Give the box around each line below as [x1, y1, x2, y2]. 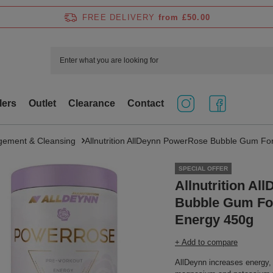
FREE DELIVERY [82, 12, 155, 22]
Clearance [68, 98, 115, 108]
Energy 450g [175, 212, 253, 227]
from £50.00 [158, 12, 210, 22]
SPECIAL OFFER [179, 165, 228, 172]
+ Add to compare [175, 238, 238, 247]
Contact [127, 98, 164, 108]
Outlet [29, 98, 56, 108]
